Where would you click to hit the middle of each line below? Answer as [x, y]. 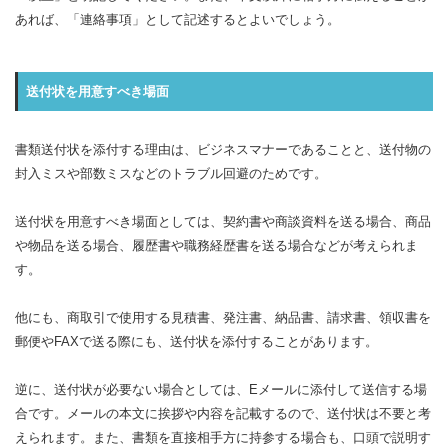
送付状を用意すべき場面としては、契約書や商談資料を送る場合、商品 [223, 221]
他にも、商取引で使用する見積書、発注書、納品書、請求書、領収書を [223, 317]
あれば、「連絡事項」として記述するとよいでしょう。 [177, 19]
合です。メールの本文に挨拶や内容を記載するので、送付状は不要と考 [223, 413]
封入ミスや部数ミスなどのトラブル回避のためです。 [171, 173]
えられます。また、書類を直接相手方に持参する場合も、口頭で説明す [223, 437]
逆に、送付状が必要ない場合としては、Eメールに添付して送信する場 [221, 389]
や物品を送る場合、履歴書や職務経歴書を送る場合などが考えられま [216, 245]
